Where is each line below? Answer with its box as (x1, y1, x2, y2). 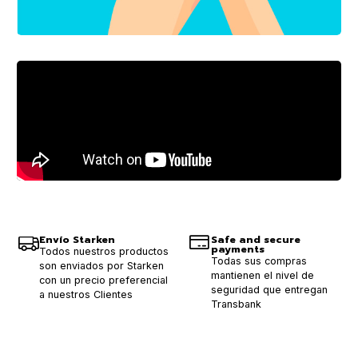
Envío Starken (39, 232, 115, 248)
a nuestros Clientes (39, 288, 133, 301)
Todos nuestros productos (39, 245, 169, 258)
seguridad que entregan (210, 284, 328, 296)
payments (210, 241, 265, 257)
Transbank (210, 298, 261, 311)
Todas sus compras (210, 255, 307, 268)
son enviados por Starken (39, 260, 164, 272)
